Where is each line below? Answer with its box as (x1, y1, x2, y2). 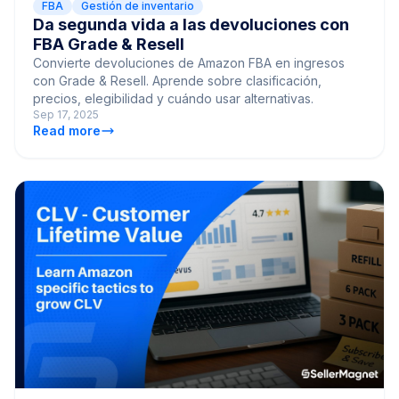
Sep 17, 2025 (33, 108, 99, 122)
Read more (33, 123, 101, 139)
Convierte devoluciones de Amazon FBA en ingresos (33, 55, 345, 71)
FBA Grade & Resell (33, 35, 184, 54)
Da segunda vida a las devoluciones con (33, 15, 349, 35)
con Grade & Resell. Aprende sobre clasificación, (33, 73, 322, 89)
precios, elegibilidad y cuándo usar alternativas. (33, 91, 313, 107)
